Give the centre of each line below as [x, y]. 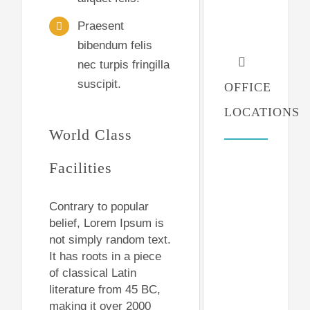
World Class [90, 135]
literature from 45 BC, [104, 290]
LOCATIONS [262, 112]
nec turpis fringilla [123, 64]
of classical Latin [92, 273]
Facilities [80, 168]
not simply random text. [110, 240]
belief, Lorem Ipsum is [106, 224]
